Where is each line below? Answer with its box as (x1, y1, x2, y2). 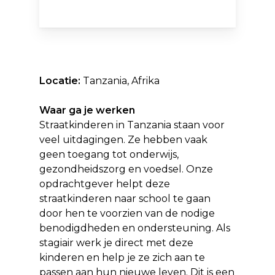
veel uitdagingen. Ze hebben (39, 133, 185, 145)
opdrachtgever (39, 177, 114, 190)
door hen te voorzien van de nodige (39, 207, 215, 219)
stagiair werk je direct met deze (39, 236, 194, 249)
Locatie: (39, 74, 83, 87)
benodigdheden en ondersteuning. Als (39, 222, 231, 234)
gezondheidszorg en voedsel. (39, 163, 187, 175)
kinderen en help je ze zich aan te (39, 251, 206, 263)
